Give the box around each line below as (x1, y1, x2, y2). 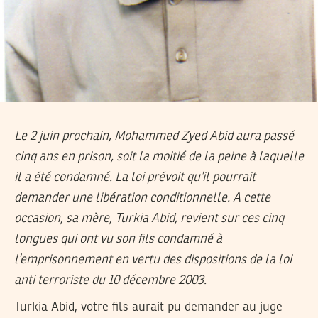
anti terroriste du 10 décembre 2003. (14, 273, 207, 287)
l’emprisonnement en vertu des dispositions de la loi (14, 253, 292, 266)
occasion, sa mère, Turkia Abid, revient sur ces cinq (14, 212, 284, 225)
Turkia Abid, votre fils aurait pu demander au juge (14, 301, 283, 314)
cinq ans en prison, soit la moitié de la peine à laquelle (14, 150, 304, 163)
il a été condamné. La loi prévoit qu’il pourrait (14, 170, 256, 184)
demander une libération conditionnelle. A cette (14, 191, 270, 204)
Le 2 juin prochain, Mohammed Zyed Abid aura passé (14, 129, 294, 143)
